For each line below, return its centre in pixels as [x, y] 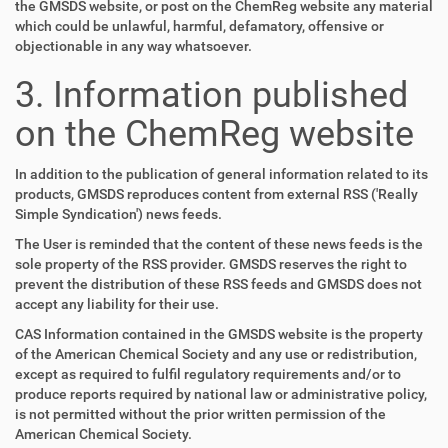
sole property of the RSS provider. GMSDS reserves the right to [211, 264]
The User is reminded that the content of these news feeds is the [219, 244]
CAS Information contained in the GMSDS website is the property [219, 334]
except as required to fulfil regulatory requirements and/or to [208, 374]
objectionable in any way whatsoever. [133, 46]
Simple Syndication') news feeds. [118, 214]
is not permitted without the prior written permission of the [200, 414]
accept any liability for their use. [117, 304]
